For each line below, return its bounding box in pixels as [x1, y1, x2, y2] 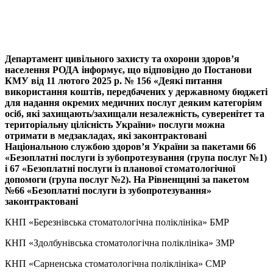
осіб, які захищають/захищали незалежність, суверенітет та [5, 108, 264, 119]
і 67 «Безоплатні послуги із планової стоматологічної [5, 163, 235, 174]
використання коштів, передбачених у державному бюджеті [5, 87, 268, 97]
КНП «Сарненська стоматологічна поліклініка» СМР [5, 258, 226, 269]
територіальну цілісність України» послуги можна [5, 119, 225, 130]
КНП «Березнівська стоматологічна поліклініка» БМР [5, 217, 229, 228]
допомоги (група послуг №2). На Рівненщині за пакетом [5, 174, 249, 185]
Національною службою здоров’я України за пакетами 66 [5, 141, 256, 152]
